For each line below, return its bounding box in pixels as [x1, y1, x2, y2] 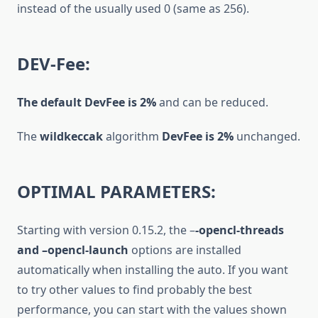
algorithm [103, 128, 162, 145]
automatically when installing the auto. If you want [17, 262, 288, 278]
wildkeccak [40, 128, 103, 145]
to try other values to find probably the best [17, 282, 252, 298]
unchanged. [234, 128, 300, 145]
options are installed [128, 242, 241, 258]
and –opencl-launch [17, 242, 128, 258]
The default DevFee [17, 94, 125, 111]
